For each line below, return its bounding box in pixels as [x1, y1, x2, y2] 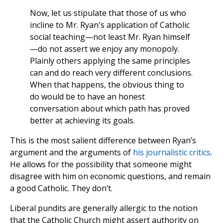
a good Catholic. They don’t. [10, 183, 112, 194]
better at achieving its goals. [30, 115, 135, 126]
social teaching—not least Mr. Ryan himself [30, 31, 190, 43]
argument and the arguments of [10, 147, 133, 158]
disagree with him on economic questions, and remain [10, 171, 211, 182]
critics [187, 147, 211, 158]
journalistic [144, 147, 187, 158]
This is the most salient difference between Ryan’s [10, 135, 196, 146]
